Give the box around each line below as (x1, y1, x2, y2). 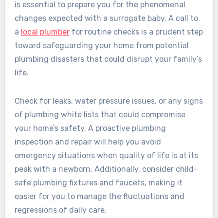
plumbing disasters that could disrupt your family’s (14, 54, 202, 64)
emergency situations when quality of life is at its (14, 151, 198, 161)
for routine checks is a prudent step (69, 27, 203, 37)
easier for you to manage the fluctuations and (14, 192, 184, 201)
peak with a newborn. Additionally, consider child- (14, 164, 198, 174)
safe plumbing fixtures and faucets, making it (14, 178, 182, 188)
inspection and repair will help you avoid (14, 137, 161, 147)
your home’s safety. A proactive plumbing (14, 124, 166, 133)
